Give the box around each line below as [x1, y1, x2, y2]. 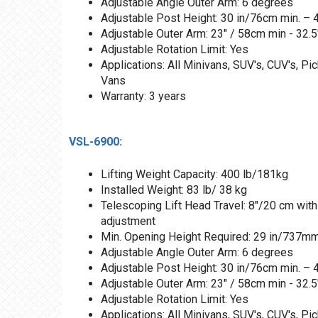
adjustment [101, 214, 155, 229]
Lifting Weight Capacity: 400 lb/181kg [101, 168, 288, 182]
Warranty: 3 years [101, 89, 186, 104]
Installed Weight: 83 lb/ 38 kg [101, 183, 247, 197]
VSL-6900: [69, 135, 125, 149]
